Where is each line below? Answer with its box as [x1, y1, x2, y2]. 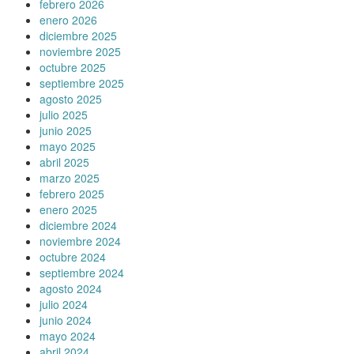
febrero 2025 [40, 185, 104, 201]
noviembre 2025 [40, 43, 121, 59]
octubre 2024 [40, 248, 106, 265]
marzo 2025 [40, 169, 100, 186]
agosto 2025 [40, 90, 102, 107]
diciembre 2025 [40, 27, 117, 43]
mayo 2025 [40, 137, 96, 154]
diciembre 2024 [40, 217, 117, 233]
